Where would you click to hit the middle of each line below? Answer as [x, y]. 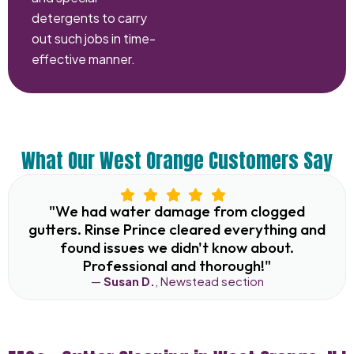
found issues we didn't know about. [177, 248]
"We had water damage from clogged [177, 211]
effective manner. [83, 59]
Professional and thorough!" [177, 266]
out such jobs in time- [94, 39]
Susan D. [129, 281]
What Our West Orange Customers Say [177, 161]
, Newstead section [209, 281]
